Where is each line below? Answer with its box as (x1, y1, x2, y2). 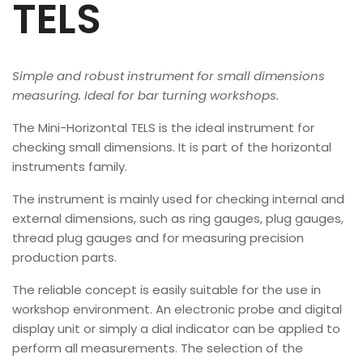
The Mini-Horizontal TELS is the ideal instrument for (12, 118, 314, 136)
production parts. (12, 248, 117, 266)
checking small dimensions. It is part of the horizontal (12, 138, 331, 156)
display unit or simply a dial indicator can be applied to (12, 319, 340, 337)
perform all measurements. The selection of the (12, 339, 303, 357)
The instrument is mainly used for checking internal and (12, 190, 344, 207)
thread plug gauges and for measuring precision (12, 228, 304, 246)
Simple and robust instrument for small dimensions (12, 66, 325, 84)
